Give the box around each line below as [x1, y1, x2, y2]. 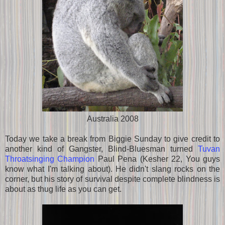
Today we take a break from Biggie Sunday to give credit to [5, 134, 220, 143]
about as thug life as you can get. [5, 184, 122, 193]
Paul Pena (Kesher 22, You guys [94, 154, 220, 163]
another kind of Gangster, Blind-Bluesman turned [5, 144, 198, 153]
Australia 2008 [86, 114, 139, 123]
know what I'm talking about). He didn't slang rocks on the [5, 164, 220, 173]
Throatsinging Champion [5, 154, 95, 163]
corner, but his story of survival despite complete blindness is [5, 174, 220, 183]
